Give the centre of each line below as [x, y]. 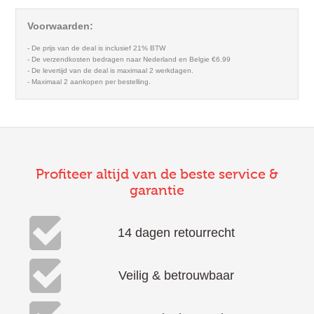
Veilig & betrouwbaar [176, 276]
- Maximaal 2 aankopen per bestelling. [89, 82]
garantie [157, 191]
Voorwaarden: [61, 26]
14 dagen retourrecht [176, 233]
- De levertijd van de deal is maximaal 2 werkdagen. [111, 71]
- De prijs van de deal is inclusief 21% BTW [97, 48]
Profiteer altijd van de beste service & [157, 175]
